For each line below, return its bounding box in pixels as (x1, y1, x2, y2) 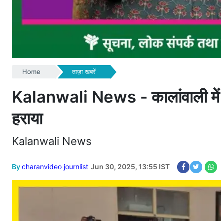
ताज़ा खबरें (72, 67, 96, 75)
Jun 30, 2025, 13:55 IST (91, 162, 170, 171)
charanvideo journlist (22, 162, 88, 171)
